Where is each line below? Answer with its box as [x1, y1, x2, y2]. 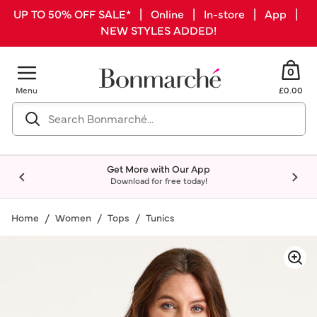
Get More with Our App [107, 161, 210, 175]
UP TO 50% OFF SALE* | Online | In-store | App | [13, 6, 304, 21]
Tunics [146, 210, 175, 224]
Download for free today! [110, 175, 207, 186]
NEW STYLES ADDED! [100, 22, 217, 38]
